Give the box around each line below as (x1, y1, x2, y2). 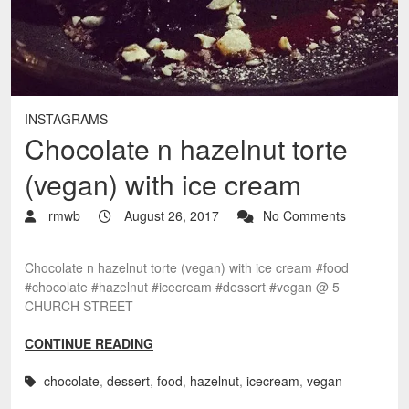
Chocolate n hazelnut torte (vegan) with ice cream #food (25, 258, 349, 277)
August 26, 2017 (121, 206, 219, 225)
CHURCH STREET (25, 297, 133, 315)
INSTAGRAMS (25, 110, 108, 128)
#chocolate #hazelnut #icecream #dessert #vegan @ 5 (25, 278, 340, 296)
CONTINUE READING (25, 334, 153, 352)
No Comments (263, 206, 346, 225)
